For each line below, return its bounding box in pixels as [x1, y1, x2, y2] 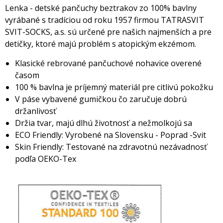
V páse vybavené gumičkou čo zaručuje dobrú [15, 94, 187, 105]
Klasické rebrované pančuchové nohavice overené [15, 58, 202, 69]
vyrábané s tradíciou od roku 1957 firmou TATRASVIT [5, 14, 204, 25]
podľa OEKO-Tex [15, 153, 76, 164]
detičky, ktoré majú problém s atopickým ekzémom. [5, 38, 196, 49]
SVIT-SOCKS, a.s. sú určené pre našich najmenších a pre [5, 26, 212, 37]
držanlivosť [15, 106, 58, 116]
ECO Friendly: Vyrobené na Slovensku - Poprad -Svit [15, 129, 206, 140]
